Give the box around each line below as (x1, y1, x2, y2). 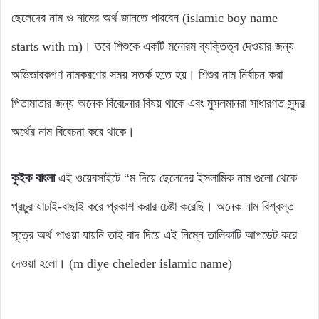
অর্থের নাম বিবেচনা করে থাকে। (11, 124, 135, 139)
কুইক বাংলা (11, 170, 55, 185)
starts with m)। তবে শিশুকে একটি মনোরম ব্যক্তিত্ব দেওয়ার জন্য (11, 38, 294, 53)
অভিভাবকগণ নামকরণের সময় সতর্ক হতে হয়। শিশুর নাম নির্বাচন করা (11, 67, 283, 82)
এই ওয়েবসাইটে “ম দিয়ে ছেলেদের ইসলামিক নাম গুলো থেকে (55, 170, 297, 185)
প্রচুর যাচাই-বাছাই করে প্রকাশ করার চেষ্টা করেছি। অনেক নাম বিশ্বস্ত (11, 199, 294, 214)
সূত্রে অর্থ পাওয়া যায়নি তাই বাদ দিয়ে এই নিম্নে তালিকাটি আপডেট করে (11, 227, 297, 242)
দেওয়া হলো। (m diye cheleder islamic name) (11, 256, 232, 271)
